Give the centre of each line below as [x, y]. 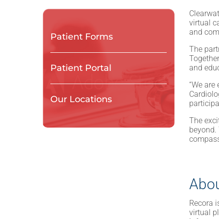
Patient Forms [82, 37]
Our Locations [81, 99]
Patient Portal [81, 68]
